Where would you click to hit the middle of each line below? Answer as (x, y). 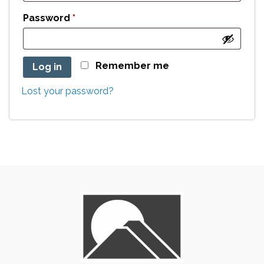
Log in (47, 67)
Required (97, 18)
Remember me (132, 66)
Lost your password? (67, 91)
